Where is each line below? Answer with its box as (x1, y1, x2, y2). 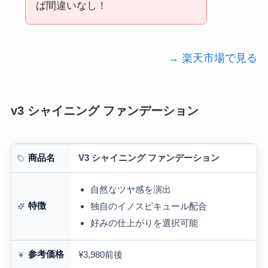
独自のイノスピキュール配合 (90, 200, 207, 211)
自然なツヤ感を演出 (90, 184, 171, 194)
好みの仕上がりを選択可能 (90, 217, 198, 228)
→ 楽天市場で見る (168, 52, 258, 65)
